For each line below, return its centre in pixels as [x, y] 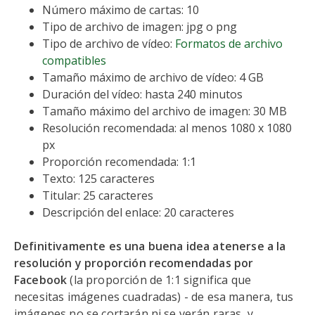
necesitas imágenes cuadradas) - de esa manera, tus [154, 297]
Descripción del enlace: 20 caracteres [138, 212]
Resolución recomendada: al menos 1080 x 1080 [167, 128]
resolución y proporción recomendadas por [134, 263]
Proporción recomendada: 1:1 [119, 162]
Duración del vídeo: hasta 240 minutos [142, 94]
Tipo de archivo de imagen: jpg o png [140, 27]
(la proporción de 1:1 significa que [159, 280]
